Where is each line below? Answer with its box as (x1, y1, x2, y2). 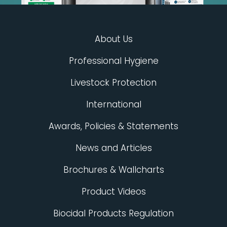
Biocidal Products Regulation (53, 207, 174, 220)
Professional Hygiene (68, 55, 159, 67)
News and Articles (75, 142, 152, 155)
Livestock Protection (70, 77, 157, 89)
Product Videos (81, 185, 146, 198)
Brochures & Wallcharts (63, 164, 164, 176)
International (86, 98, 141, 111)
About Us (94, 33, 133, 46)
